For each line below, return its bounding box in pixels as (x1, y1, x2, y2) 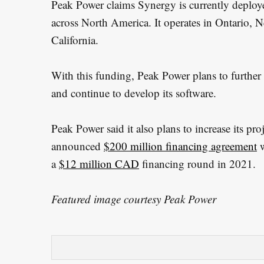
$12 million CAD (59, 156, 139, 171)
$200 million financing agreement (104, 138, 257, 154)
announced (51, 138, 104, 154)
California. (51, 32, 98, 48)
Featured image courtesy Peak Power (51, 192, 216, 207)
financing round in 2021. (139, 156, 256, 171)
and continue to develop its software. (51, 85, 216, 101)
